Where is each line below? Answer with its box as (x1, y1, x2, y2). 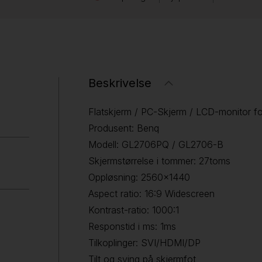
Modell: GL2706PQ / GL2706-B (88, 139, 223, 150)
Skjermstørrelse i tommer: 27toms (88, 155, 230, 167)
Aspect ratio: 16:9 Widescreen (88, 188, 215, 199)
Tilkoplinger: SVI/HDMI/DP (88, 237, 201, 249)
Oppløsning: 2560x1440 (88, 171, 190, 183)
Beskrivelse (88, 76, 151, 90)
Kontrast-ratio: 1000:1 (88, 204, 179, 216)
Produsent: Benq (88, 122, 159, 134)
